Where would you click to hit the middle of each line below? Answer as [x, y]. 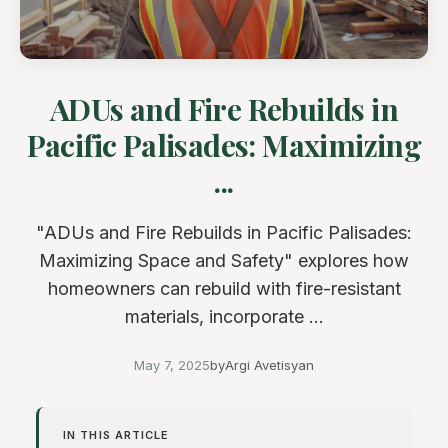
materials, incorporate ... [224, 316]
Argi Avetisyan [269, 365]
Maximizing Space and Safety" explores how [224, 260]
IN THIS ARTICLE [116, 435]
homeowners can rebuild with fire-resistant [224, 288]
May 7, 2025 [172, 365]
